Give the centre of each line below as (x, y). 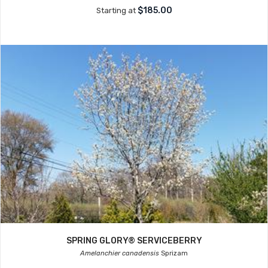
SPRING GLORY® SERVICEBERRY (134, 241)
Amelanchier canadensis (120, 253)
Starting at (117, 10)
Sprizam (173, 253)
